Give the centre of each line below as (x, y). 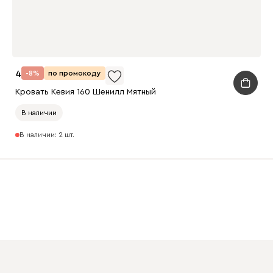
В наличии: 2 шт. (47, 135)
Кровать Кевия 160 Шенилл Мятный (85, 92)
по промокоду (74, 73)
